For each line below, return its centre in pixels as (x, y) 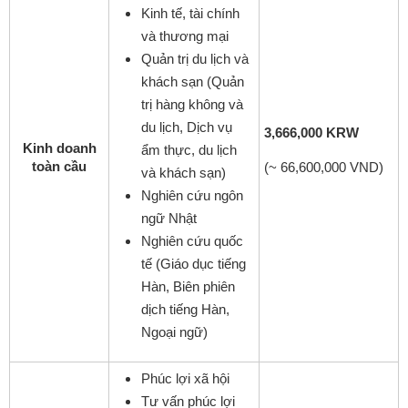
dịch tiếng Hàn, (185, 309)
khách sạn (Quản (193, 81)
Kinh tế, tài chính (190, 13)
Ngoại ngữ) (174, 331)
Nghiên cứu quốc (192, 240)
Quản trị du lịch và (195, 58)
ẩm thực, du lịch (189, 149)
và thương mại (185, 36)
